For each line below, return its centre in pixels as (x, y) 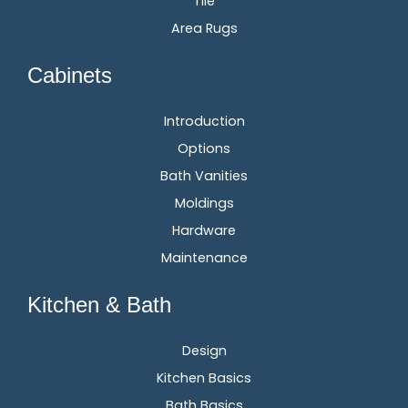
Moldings (204, 204)
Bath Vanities (204, 176)
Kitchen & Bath (99, 305)
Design (204, 351)
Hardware (204, 231)
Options (204, 149)
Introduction (204, 122)
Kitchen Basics (204, 378)
